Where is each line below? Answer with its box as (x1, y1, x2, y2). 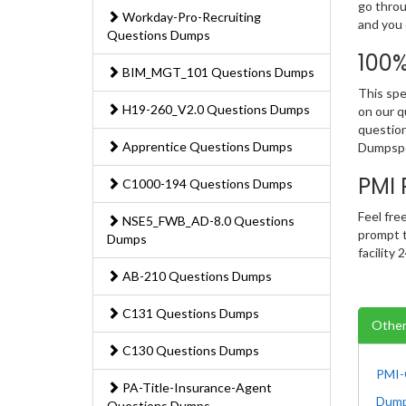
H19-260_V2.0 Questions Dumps (120, 101, 310, 118)
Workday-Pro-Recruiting (120, 9, 261, 25)
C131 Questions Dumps (120, 305, 259, 322)
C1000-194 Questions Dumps (120, 176, 293, 192)
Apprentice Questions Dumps (120, 139, 293, 155)
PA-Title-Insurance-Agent (120, 380, 272, 396)
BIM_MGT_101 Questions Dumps (120, 64, 314, 81)
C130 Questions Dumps (120, 343, 259, 359)
